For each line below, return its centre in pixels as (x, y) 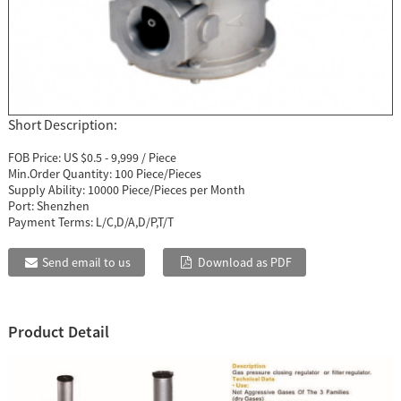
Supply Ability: (47, 190)
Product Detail (58, 332)
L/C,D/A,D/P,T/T (134, 222)
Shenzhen (63, 206)
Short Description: (62, 125)
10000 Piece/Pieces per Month (166, 190)
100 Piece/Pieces (158, 174)
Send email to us (87, 263)
